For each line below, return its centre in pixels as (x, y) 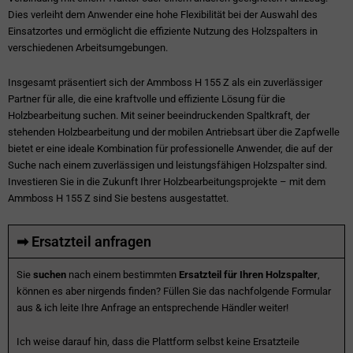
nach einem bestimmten (123, 274)
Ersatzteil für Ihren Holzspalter (248, 274)
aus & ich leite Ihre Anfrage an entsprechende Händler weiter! (152, 307)
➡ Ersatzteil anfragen (84, 241)
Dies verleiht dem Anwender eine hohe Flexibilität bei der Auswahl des (163, 15)
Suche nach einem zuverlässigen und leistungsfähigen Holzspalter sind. (167, 165)
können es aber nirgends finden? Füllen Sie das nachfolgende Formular (174, 291)
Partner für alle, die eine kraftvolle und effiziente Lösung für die (147, 98)
